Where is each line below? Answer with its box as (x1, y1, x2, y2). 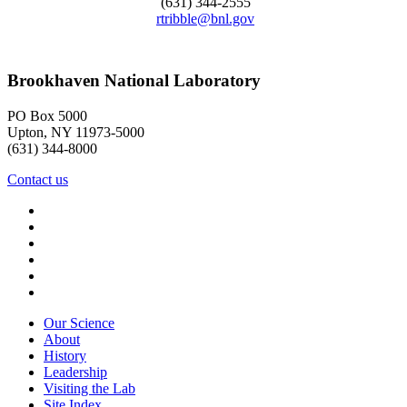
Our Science (44, 315, 114, 332)
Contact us (7, 172, 68, 188)
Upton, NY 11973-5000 (7, 124, 144, 141)
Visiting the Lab (44, 381, 135, 397)
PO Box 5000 (7, 108, 87, 124)
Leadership (44, 364, 107, 381)
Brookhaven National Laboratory (7, 71, 261, 91)
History (44, 348, 86, 364)
